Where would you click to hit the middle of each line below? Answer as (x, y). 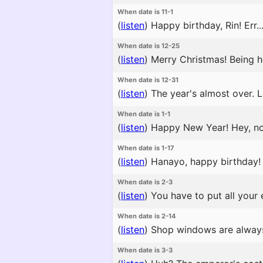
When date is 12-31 (148, 80)
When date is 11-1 (145, 12)
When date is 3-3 (145, 250)
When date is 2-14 (147, 216)
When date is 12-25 (149, 46)
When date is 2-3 (145, 182)
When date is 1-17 (146, 148)
